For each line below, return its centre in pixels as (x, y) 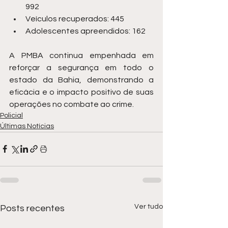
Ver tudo (149, 206)
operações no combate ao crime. (72, 104)
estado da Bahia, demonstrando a (81, 80)
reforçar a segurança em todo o (81, 67)
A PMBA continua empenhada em (81, 55)
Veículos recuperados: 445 (75, 19)
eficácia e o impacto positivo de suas (81, 92)
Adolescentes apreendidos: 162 (85, 31)
